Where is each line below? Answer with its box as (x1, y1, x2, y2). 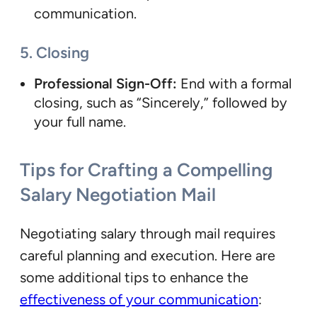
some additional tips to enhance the (20, 268, 248, 286)
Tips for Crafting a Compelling (20, 158, 273, 181)
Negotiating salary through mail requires (20, 224, 275, 242)
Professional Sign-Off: (34, 75, 177, 93)
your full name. (34, 113, 126, 131)
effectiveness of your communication (20, 290, 258, 308)
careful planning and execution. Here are (20, 246, 275, 264)
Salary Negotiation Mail (20, 183, 216, 206)
